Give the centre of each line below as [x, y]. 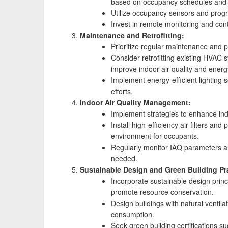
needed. [124, 158]
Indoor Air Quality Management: [135, 102]
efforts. [122, 91]
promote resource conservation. [162, 192]
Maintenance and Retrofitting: [132, 35]
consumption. [133, 214]
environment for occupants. [155, 136]
